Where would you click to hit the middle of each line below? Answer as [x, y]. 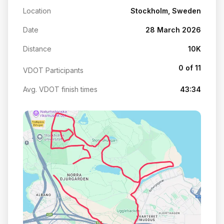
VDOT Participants [53, 70]
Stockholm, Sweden [166, 10]
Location [37, 10]
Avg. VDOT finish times [60, 89]
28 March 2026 [173, 29]
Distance [37, 48]
